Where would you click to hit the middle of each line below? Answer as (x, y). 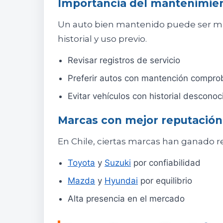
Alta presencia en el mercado (126, 199)
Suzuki (118, 163)
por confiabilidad (166, 163)
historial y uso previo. (102, 39)
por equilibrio (165, 181)
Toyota (81, 163)
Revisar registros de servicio (124, 60)
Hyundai (121, 181)
